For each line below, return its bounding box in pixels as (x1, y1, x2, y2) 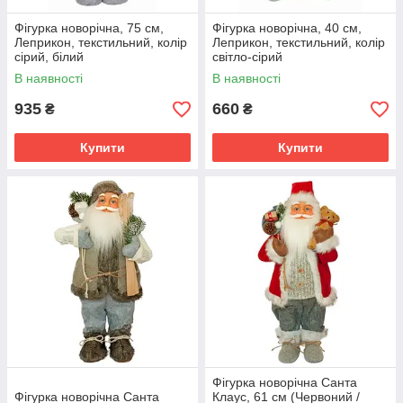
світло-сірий (212, 49, 282, 64)
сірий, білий (14, 49, 84, 64)
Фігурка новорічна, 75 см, (14, 21, 164, 35)
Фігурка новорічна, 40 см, (212, 21, 362, 35)
